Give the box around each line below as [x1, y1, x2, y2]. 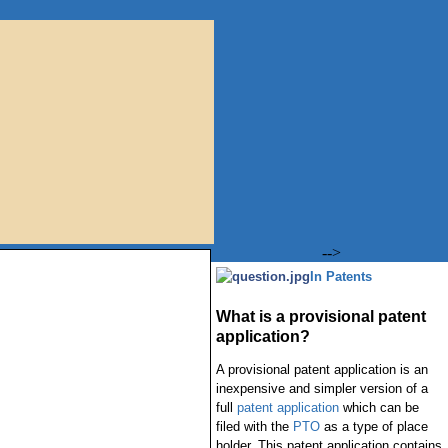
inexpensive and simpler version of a [215, 381, 428, 396]
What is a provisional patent [215, 308, 426, 325]
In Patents [309, 269, 372, 284]
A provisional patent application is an [215, 362, 428, 377]
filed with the [215, 419, 293, 434]
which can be [338, 400, 419, 415]
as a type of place [319, 419, 428, 434]
